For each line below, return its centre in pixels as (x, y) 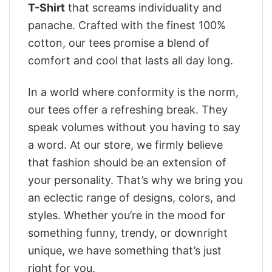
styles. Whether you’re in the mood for (127, 216)
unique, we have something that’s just (125, 251)
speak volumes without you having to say (134, 127)
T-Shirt (46, 8)
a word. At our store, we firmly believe (125, 145)
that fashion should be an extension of (127, 163)
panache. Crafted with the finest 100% (127, 25)
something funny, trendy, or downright (128, 233)
